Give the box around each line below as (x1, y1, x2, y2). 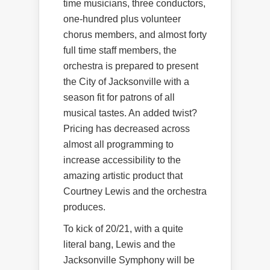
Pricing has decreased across (63, 123, 190, 134)
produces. (63, 201, 105, 212)
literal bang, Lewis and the (63, 239, 175, 250)
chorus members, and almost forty (63, 29, 207, 40)
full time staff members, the (63, 45, 177, 55)
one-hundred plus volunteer (63, 13, 181, 24)
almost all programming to (63, 139, 174, 149)
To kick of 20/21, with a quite (63, 223, 183, 234)
